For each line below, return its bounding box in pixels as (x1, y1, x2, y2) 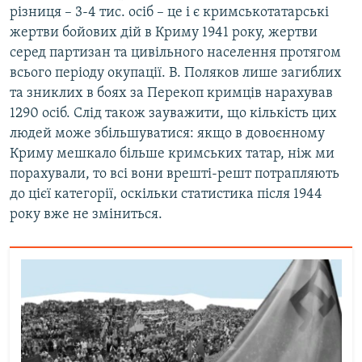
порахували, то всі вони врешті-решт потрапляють (10, 166, 339, 183)
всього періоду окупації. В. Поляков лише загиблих (10, 65, 342, 82)
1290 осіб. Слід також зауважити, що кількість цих (10, 106, 337, 122)
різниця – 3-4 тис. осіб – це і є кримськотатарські (10, 5, 329, 21)
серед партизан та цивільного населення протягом (10, 45, 341, 61)
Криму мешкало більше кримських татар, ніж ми (10, 146, 335, 162)
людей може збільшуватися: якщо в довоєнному (10, 126, 325, 142)
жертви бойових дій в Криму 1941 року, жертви (10, 25, 318, 41)
